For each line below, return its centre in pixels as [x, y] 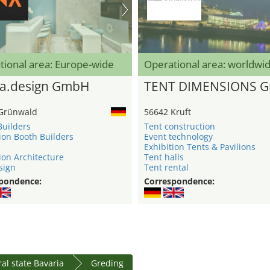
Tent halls [164, 157]
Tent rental [166, 168]
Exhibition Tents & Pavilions [200, 147]
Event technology [178, 137]
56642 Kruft [168, 112]
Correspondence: [179, 181]
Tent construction [180, 127]
